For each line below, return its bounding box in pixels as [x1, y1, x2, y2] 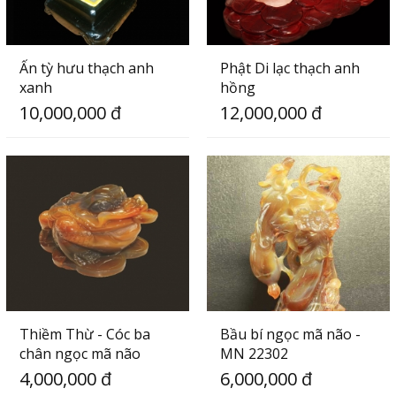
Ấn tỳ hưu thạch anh [19, 57, 154, 78]
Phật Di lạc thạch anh [219, 57, 360, 78]
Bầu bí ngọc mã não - [219, 324, 361, 345]
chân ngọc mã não [19, 344, 141, 364]
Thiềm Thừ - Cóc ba [19, 324, 150, 345]
